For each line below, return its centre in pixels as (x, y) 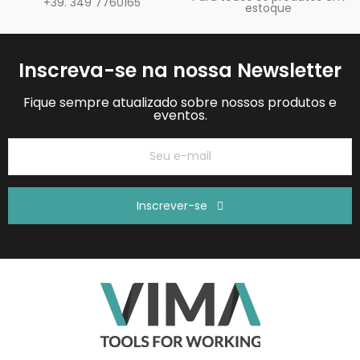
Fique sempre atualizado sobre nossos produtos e (180, 102)
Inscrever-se (172, 206)
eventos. (180, 115)
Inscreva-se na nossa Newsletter (180, 70)
